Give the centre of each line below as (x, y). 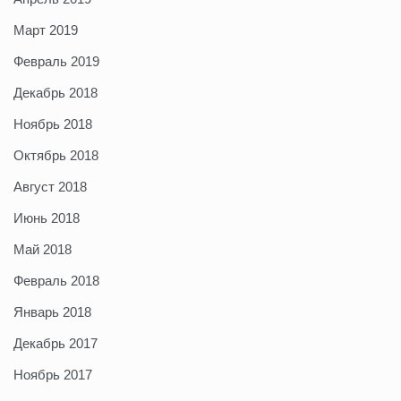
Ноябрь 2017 (53, 375)
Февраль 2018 (56, 281)
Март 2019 (46, 30)
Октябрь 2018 (56, 156)
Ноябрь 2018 (53, 124)
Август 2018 (50, 187)
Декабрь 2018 (55, 93)
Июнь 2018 (47, 218)
